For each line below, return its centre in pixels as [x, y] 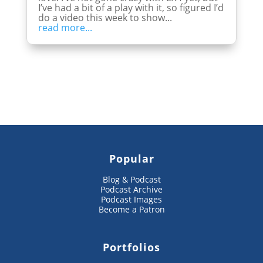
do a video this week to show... [105, 17]
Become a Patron [131, 209]
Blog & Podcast [131, 179]
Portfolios [131, 247]
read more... [65, 27]
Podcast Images [131, 199]
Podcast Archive [131, 189]
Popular [131, 158]
